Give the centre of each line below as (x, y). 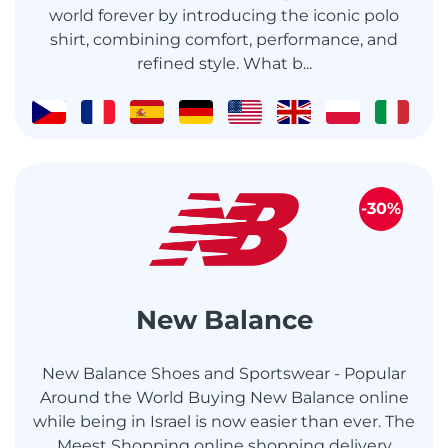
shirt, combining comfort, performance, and (224, 40)
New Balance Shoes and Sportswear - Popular (224, 373)
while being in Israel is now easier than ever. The (224, 421)
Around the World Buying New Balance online (224, 397)
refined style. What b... (224, 64)
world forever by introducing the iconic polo (224, 16)
